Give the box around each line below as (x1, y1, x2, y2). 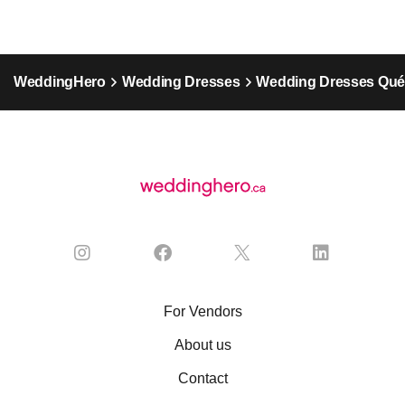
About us (174, 337, 231, 353)
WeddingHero (14, 74, 106, 90)
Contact (177, 371, 228, 387)
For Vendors (163, 304, 242, 320)
